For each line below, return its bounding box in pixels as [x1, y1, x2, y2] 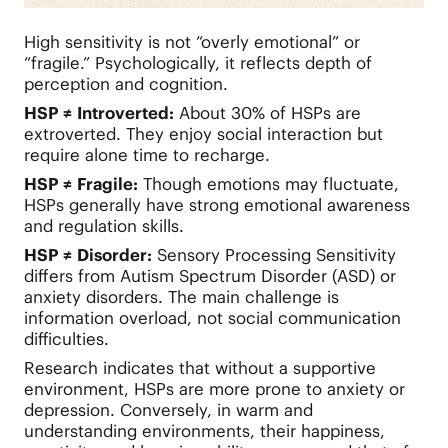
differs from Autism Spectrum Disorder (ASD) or [23, 264, 396, 287]
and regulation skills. [23, 214, 184, 237]
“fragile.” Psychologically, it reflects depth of [23, 51, 372, 74]
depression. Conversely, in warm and [23, 398, 313, 421]
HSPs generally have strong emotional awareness [23, 193, 410, 216]
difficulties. [23, 327, 109, 350]
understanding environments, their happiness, [23, 419, 385, 442]
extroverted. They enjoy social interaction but [23, 122, 383, 145]
